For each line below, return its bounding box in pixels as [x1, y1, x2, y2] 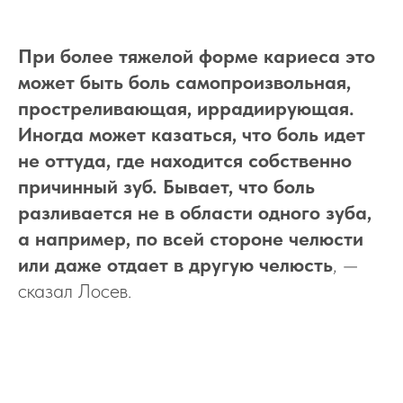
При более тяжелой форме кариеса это [18, 44, 375, 67]
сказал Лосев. [18, 279, 131, 302]
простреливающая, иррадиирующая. [18, 96, 354, 120]
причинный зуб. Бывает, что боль [18, 175, 315, 198]
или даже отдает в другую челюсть [18, 253, 333, 276]
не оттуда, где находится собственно [18, 148, 352, 172]
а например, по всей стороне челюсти [18, 227, 363, 250]
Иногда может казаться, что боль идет [18, 122, 365, 146]
